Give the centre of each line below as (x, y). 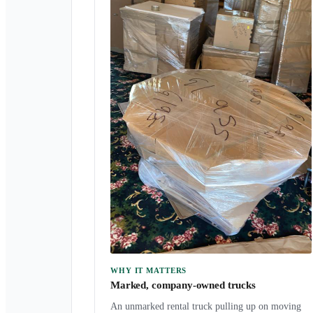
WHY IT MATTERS (149, 270)
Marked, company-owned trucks (183, 285)
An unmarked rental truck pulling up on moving (206, 306)
